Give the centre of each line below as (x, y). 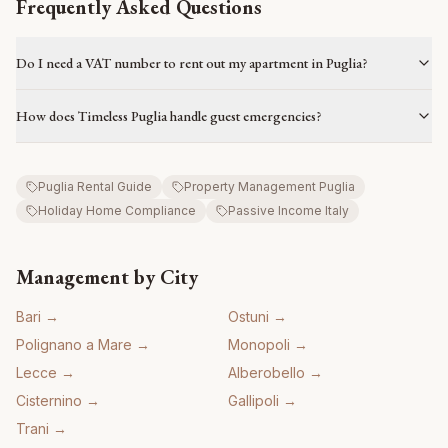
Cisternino (49, 401)
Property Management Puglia (269, 187)
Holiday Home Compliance (117, 211)
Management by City (107, 277)
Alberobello (266, 373)
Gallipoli (253, 401)
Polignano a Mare (74, 345)
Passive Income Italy (288, 211)
